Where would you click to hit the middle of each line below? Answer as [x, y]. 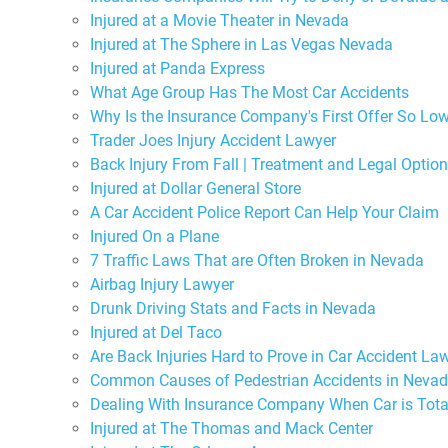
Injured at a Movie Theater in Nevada [219, 20]
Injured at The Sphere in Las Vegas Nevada [241, 44]
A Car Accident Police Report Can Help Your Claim [264, 212]
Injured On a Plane [154, 236]
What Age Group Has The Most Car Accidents [249, 92]
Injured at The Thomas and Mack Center [231, 428]
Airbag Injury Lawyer [162, 284]
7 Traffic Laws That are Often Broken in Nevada [257, 260]
